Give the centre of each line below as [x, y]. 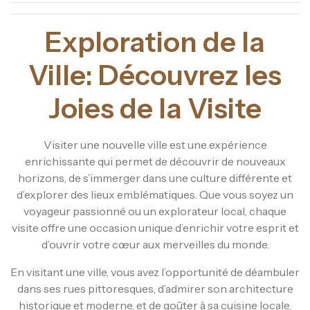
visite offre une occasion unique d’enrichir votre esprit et [155, 227]
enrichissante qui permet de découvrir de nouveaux [155, 161]
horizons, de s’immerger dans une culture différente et [155, 177]
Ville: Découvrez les [155, 75]
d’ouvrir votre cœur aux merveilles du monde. [155, 244]
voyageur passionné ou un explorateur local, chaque [155, 211]
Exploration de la [155, 42]
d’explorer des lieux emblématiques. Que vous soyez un [155, 194]
